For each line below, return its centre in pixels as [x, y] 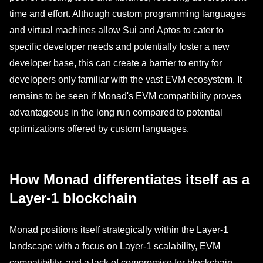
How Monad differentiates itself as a [129, 179]
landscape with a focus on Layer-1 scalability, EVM [115, 246]
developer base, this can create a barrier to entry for [116, 63]
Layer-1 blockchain [73, 198]
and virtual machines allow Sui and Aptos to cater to [117, 30]
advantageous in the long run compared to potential [116, 112]
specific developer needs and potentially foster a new [119, 47]
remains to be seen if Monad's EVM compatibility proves [125, 96]
